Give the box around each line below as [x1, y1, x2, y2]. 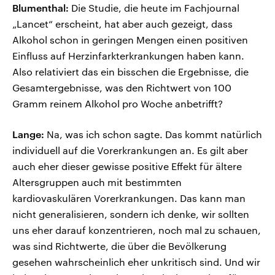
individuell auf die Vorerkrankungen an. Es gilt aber [12, 144, 248, 157]
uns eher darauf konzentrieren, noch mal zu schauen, [12, 224, 261, 236]
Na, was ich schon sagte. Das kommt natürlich [44, 128, 262, 141]
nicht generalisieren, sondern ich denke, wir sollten [12, 208, 249, 220]
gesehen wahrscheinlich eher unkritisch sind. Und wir [12, 256, 260, 268]
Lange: [12, 128, 44, 141]
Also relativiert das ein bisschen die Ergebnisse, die [12, 66, 249, 78]
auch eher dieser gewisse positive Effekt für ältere [12, 160, 242, 172]
